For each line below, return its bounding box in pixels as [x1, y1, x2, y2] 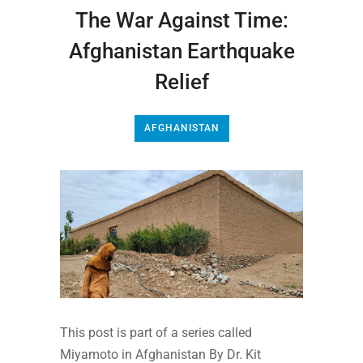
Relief [154, 70, 209, 95]
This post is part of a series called [60, 324, 252, 340]
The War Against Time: [75, 8, 288, 33]
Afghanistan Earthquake [68, 39, 295, 64]
